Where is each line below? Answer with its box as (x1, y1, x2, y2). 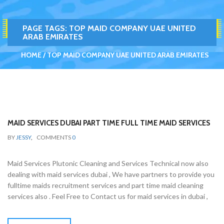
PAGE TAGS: (22, 23, 69, 33)
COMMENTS (36, 133, 72, 141)
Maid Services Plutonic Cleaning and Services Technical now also (7, 159, 208, 167)
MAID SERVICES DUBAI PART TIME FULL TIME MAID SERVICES (7, 118, 210, 127)
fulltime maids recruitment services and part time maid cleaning (7, 181, 203, 189)
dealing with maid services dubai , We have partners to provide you (7, 170, 214, 178)
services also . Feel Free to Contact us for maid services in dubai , (7, 192, 208, 200)
